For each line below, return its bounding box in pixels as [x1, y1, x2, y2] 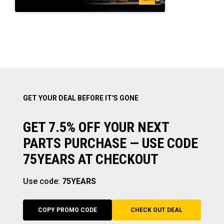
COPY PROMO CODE [38, 206, 97, 213]
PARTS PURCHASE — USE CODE [23, 135, 198, 151]
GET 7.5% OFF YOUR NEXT [23, 119, 169, 135]
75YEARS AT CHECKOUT [23, 151, 158, 167]
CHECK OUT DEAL [130, 206, 182, 213]
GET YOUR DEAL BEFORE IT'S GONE [23, 94, 138, 102]
